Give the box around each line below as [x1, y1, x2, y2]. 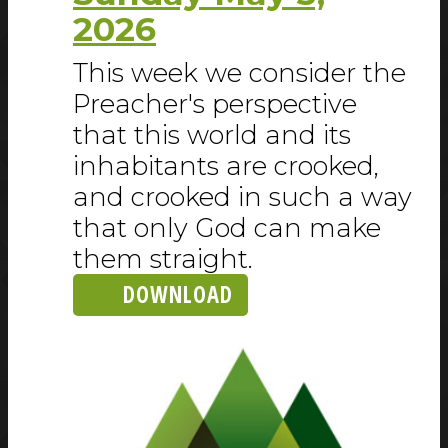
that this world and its [73, 119, 351, 151]
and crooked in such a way [73, 181, 412, 213]
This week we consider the [73, 57, 406, 89]
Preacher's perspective [73, 88, 357, 120]
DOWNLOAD [123, 279, 233, 311]
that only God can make [73, 212, 381, 244]
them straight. [73, 243, 253, 275]
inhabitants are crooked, [73, 150, 379, 182]
